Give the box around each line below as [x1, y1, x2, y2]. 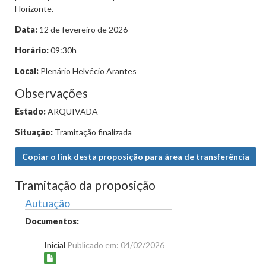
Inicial [44, 240, 67, 250]
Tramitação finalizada [53, 127, 132, 137]
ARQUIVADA [46, 106, 98, 116]
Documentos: [25, 216, 79, 226]
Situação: [15, 127, 53, 137]
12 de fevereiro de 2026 [37, 24, 128, 34]
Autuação [25, 197, 70, 210]
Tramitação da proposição [15, 178, 156, 192]
